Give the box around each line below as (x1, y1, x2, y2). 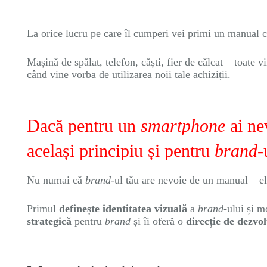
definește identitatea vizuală (59, 203, 187, 215)
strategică (27, 215, 72, 227)
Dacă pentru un (27, 116, 141, 135)
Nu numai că (27, 174, 85, 186)
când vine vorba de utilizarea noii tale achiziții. (27, 69, 231, 80)
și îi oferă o (133, 215, 186, 227)
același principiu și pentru (27, 141, 215, 160)
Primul (27, 203, 59, 215)
